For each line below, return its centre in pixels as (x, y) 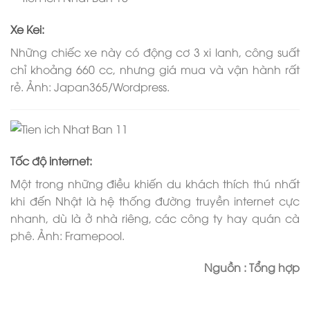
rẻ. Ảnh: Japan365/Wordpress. (90, 86)
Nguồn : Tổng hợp (252, 267)
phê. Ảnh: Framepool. (67, 236)
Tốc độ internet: (51, 161)
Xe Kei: (27, 29)
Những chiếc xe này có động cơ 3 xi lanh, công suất (155, 52)
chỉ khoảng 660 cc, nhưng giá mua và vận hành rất (155, 69)
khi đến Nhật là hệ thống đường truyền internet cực (155, 201)
